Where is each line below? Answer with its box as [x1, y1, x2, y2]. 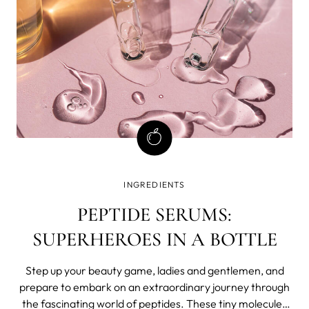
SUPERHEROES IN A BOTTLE [32, 227, 277, 251]
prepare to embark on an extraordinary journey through [19, 279, 290, 294]
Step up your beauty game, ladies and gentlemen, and [25, 263, 284, 277]
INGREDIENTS [123, 179, 186, 190]
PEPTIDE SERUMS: [77, 202, 232, 226]
